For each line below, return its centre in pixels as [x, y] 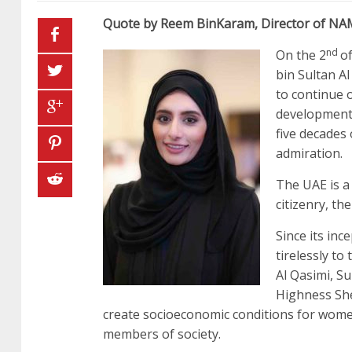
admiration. [309, 153]
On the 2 [301, 55]
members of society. [162, 334]
